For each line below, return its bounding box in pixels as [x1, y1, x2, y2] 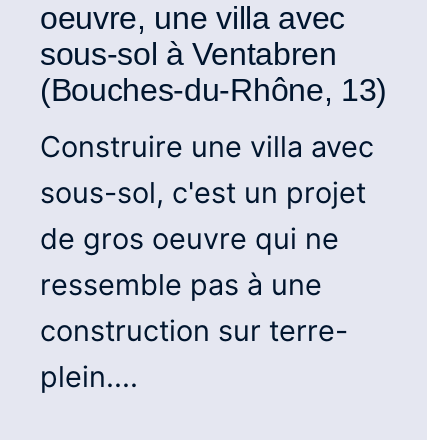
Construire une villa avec [40, 128, 374, 164]
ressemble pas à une [40, 266, 322, 302]
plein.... [40, 358, 138, 394]
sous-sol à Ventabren [40, 35, 337, 72]
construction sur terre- [40, 312, 348, 348]
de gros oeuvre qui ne [40, 220, 339, 256]
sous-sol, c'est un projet [40, 174, 366, 210]
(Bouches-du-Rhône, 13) [40, 71, 387, 108]
